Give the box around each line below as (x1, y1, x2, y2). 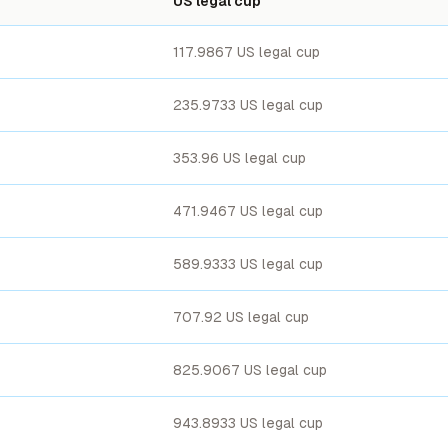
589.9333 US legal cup (173, 256, 323, 272)
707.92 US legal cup (173, 309, 309, 325)
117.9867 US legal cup (173, 44, 320, 60)
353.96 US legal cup (173, 150, 306, 166)
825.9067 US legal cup (173, 362, 327, 378)
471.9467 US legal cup (173, 203, 323, 219)
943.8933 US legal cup (173, 415, 323, 431)
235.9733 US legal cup (173, 97, 323, 113)
